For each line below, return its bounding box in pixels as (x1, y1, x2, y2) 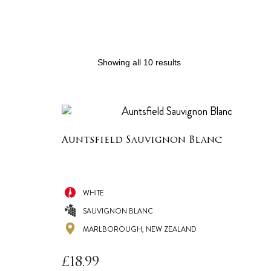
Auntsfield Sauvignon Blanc (62, 135, 222, 145)
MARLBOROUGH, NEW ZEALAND (83, 224, 197, 235)
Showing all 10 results (97, 57, 181, 67)
